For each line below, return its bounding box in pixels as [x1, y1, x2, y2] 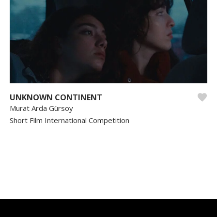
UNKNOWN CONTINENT [10, 92, 102, 103]
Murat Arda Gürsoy [10, 103, 73, 113]
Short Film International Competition [10, 115, 129, 125]
